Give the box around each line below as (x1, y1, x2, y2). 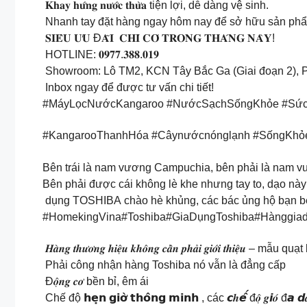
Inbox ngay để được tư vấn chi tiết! (42, 81, 214, 93)
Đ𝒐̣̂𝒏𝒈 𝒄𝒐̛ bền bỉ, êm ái (42, 275, 149, 288)
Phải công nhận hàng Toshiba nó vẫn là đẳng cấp (42, 259, 286, 271)
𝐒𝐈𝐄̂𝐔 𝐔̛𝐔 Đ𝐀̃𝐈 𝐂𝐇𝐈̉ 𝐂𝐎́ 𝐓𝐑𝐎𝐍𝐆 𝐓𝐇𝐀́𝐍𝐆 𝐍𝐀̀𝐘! (42, 32, 275, 44)
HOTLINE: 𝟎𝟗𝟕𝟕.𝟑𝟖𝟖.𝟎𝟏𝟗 (42, 48, 159, 60)
